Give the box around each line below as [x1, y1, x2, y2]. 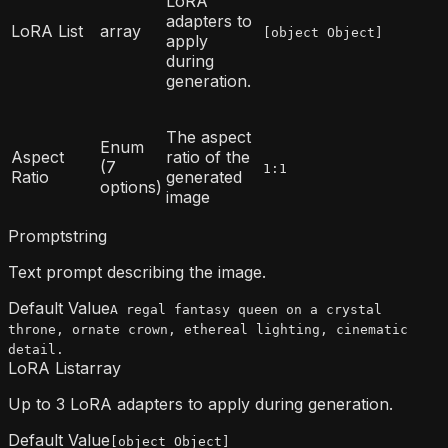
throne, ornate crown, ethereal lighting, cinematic [8, 322, 408, 338]
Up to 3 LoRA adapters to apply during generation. [8, 394, 393, 415]
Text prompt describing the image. [8, 262, 266, 283]
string [65, 226, 107, 247]
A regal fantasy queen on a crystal [110, 302, 382, 318]
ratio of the [166, 147, 250, 168]
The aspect [166, 127, 251, 148]
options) [100, 177, 162, 198]
